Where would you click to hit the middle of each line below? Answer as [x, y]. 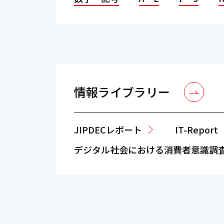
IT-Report [196, 129]
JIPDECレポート [108, 129]
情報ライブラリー [122, 92]
